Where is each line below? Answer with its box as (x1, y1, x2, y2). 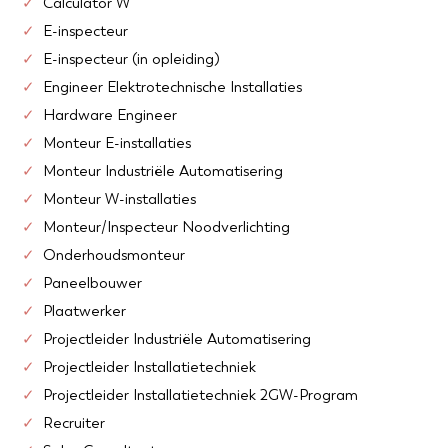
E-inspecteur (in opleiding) (42, 52, 220, 67)
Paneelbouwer (42, 276, 142, 291)
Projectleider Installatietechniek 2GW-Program (42, 388, 358, 403)
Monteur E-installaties (42, 136, 191, 151)
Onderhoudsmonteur (42, 248, 185, 263)
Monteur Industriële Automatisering (42, 164, 283, 179)
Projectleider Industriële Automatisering (42, 332, 315, 347)
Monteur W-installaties (42, 192, 196, 207)
